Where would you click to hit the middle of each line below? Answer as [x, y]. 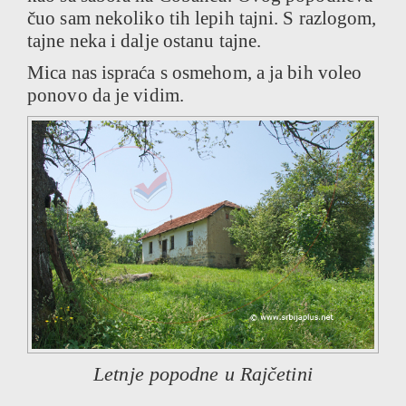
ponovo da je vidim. [106, 96]
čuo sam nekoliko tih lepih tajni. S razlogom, [202, 19]
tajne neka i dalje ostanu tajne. [145, 41]
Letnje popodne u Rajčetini [203, 373]
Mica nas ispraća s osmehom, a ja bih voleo [195, 73]
